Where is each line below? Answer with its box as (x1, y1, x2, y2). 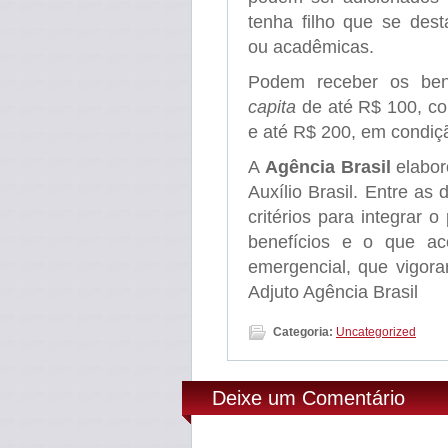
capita (248, 97, 296, 118)
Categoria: (273, 325, 333, 340)
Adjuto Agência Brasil (248, 282, 418, 303)
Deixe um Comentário (212, 387, 405, 410)
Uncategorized (336, 325, 416, 340)
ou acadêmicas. (248, 37, 374, 58)
